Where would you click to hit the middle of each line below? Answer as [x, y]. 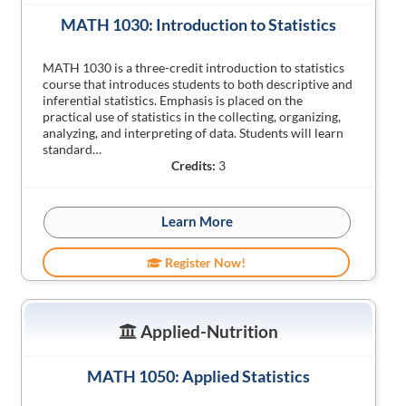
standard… [72, 149]
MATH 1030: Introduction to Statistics [198, 24]
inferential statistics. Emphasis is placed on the [173, 100]
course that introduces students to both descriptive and [198, 84]
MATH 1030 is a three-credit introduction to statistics [194, 68]
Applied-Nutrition [207, 331]
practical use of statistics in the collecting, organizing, [192, 116]
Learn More [198, 221]
